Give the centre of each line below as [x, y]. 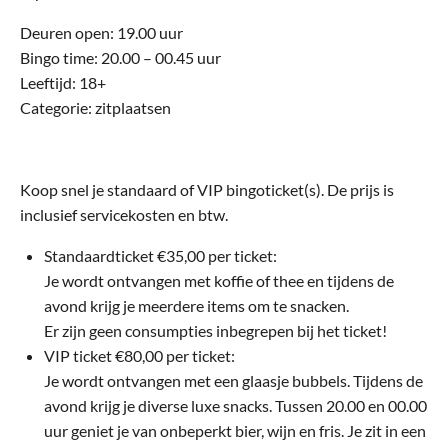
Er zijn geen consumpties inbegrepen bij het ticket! [215, 330]
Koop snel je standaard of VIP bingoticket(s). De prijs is [207, 189]
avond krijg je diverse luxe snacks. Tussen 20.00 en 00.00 [235, 405]
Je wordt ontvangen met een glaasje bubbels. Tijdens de [233, 380]
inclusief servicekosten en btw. [124, 214]
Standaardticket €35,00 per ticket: [160, 255]
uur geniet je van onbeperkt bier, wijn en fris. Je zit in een [235, 430]
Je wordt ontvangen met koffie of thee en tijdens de [219, 280]
